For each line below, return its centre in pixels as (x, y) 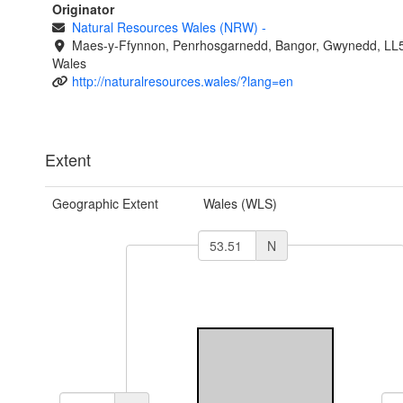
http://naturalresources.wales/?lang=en (182, 81)
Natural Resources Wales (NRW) (166, 27)
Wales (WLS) (240, 204)
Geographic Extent (105, 204)
